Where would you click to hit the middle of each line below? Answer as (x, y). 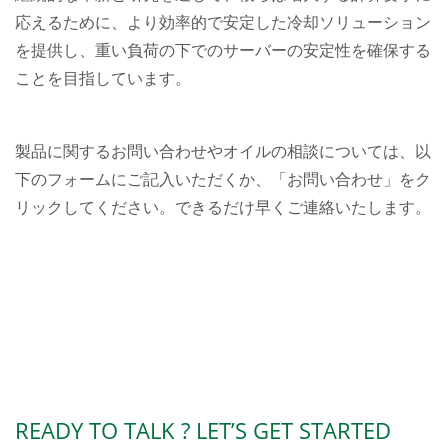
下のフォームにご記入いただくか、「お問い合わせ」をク (223, 179)
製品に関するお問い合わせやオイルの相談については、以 (223, 151)
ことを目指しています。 (103, 78)
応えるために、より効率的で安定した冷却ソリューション (223, 22)
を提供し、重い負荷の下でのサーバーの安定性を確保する (223, 50)
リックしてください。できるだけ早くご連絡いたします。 (223, 207)
